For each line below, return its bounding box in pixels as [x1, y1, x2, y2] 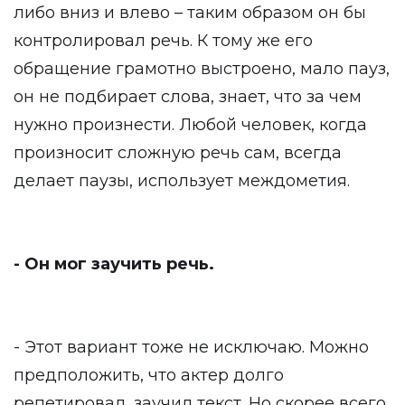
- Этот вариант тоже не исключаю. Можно [14, 337, 369, 357]
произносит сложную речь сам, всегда [14, 143, 342, 163]
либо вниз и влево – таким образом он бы [14, 3, 366, 23]
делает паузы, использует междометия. [14, 171, 350, 191]
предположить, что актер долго [14, 365, 284, 385]
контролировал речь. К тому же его [14, 31, 313, 51]
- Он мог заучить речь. [14, 254, 214, 274]
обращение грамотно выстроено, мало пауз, [14, 59, 390, 79]
